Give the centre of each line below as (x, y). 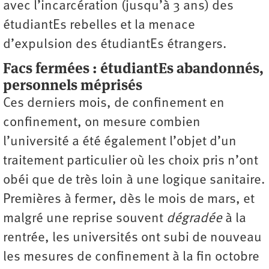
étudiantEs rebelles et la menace (99, 25)
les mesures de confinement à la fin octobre (131, 257)
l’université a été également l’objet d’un (120, 142)
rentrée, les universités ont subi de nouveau (132, 238)
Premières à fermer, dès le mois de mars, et (129, 199)
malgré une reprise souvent (85, 219)
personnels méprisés (73, 85)
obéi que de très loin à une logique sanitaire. (134, 180)
